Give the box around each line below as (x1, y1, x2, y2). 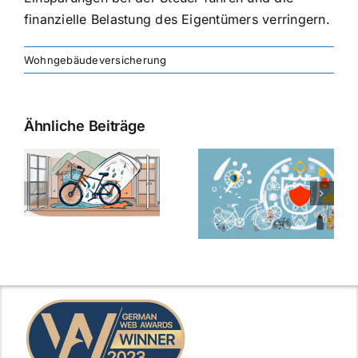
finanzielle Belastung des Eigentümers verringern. (24, 10, 330, 27)
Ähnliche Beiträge (24, 116, 145, 134)
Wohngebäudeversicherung (24, 53, 167, 66)
